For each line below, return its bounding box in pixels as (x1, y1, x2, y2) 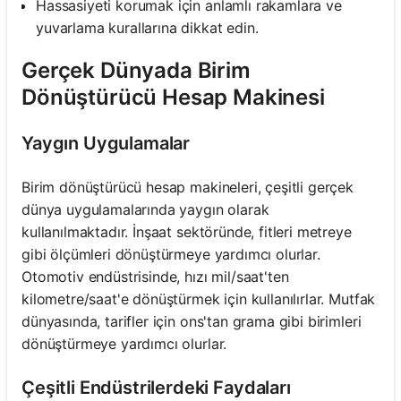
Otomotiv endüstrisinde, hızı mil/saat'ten (21, 267, 289, 286)
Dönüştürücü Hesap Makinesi (21, 83, 325, 110)
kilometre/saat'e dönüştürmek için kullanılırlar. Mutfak (21, 289, 376, 308)
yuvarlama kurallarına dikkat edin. (36, 18, 259, 37)
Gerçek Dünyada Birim (21, 56, 251, 83)
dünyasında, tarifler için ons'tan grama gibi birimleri (21, 311, 362, 330)
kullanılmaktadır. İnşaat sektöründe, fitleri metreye (21, 222, 352, 241)
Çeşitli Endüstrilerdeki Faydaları (21, 376, 291, 398)
